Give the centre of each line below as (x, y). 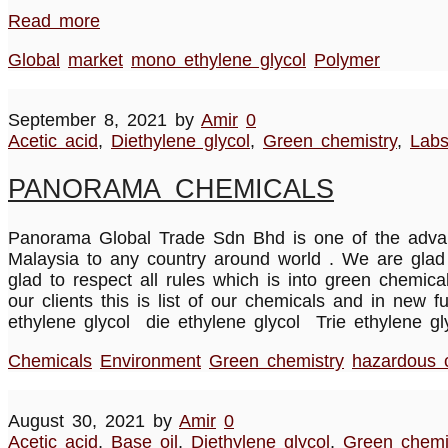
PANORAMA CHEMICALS (171, 189)
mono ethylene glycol (218, 59)
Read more (54, 20)
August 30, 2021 (76, 420)
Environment (150, 360)
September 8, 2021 (87, 119)
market (95, 59)
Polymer (347, 59)
